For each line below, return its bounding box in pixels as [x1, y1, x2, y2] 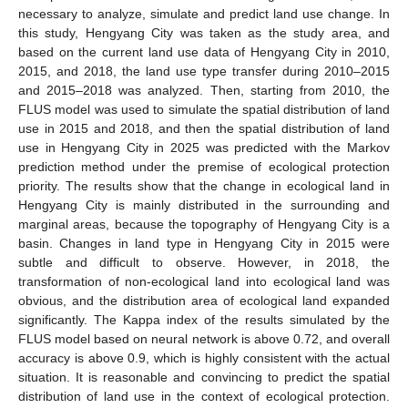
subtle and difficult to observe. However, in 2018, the [18, 254, 390, 270]
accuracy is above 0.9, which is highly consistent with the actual [18, 350, 390, 365]
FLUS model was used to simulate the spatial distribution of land [18, 101, 390, 117]
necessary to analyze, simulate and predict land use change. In [18, 5, 390, 21]
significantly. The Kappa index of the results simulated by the [18, 311, 390, 327]
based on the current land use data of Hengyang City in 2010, [18, 44, 390, 59]
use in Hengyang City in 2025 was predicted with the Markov [18, 139, 390, 155]
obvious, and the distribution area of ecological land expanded [18, 292, 390, 308]
